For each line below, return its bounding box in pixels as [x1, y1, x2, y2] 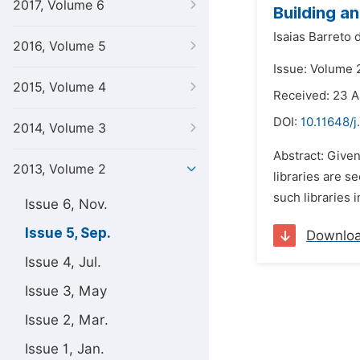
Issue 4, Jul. [25, 254, 101, 270]
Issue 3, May [25, 283, 107, 299]
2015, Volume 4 [13, 80, 106, 95]
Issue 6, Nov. [25, 196, 108, 212]
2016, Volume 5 [13, 39, 106, 54]
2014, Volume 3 [13, 121, 106, 136]
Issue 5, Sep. [25, 225, 111, 241]
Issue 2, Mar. [25, 312, 108, 328]
